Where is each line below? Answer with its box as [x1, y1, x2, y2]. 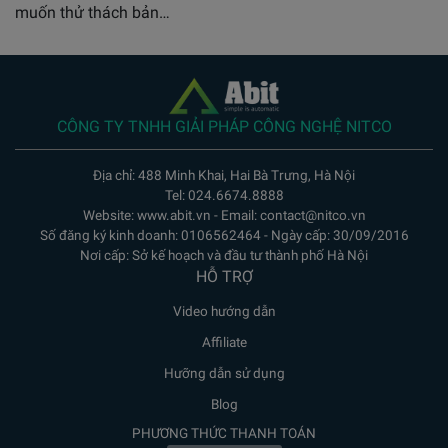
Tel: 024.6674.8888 [164, 187, 284, 204]
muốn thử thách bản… [15, 3, 170, 23]
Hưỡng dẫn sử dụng [163, 365, 285, 382]
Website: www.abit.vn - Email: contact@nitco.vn [82, 207, 366, 224]
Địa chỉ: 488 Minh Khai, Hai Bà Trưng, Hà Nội [93, 167, 355, 184]
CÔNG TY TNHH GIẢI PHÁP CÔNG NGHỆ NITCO [56, 117, 392, 137]
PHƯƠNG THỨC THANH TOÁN [132, 425, 316, 442]
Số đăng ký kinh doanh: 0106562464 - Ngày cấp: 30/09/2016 [39, 227, 409, 244]
